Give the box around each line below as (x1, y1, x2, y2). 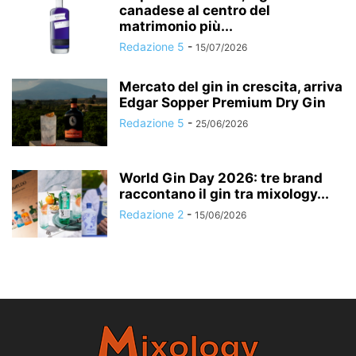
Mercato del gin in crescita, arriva (119, 79, 342, 95)
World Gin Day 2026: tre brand (119, 170, 323, 187)
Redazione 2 (119, 207, 184, 222)
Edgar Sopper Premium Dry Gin (119, 95, 326, 111)
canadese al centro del (119, 2, 270, 19)
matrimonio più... (119, 18, 233, 35)
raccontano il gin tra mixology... (119, 186, 329, 203)
